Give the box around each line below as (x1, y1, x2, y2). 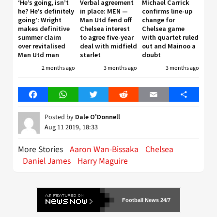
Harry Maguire (77, 155, 128, 168)
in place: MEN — (80, 7, 128, 16)
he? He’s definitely (18, 7, 74, 16)
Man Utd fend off (80, 15, 132, 25)
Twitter (93, 89, 117, 100)
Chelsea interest (80, 24, 130, 33)
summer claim (18, 33, 61, 42)
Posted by (45, 112, 75, 123)
